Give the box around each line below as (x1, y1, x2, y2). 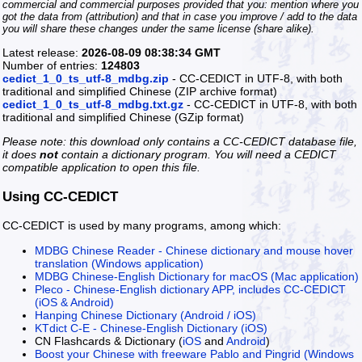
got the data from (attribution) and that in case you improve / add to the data (2, 10, 357, 23)
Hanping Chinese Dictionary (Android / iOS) (35, 308, 256, 322)
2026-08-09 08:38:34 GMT (82, 46, 221, 60)
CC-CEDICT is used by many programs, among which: (2, 219, 281, 233)
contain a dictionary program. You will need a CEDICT (58, 148, 336, 162)
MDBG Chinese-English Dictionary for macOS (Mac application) (35, 269, 359, 283)
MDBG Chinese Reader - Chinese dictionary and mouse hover (35, 243, 353, 257)
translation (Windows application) (35, 256, 204, 270)
